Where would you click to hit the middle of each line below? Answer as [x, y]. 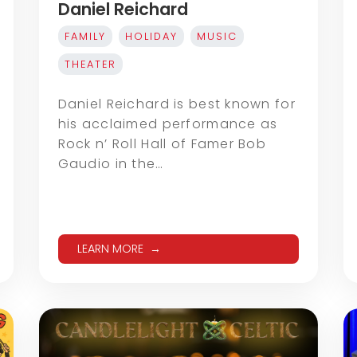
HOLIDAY [151, 37]
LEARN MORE [110, 249]
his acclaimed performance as [168, 124]
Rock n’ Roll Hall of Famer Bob [162, 144]
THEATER [90, 65]
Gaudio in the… [111, 164]
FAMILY [85, 37]
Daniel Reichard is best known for [177, 104]
